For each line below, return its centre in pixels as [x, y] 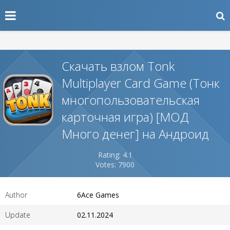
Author [16, 195]
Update [18, 215]
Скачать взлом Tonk [118, 66]
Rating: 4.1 [115, 155]
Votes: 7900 [115, 165]
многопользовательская [131, 100]
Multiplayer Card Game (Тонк [141, 83]
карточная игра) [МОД [125, 117]
